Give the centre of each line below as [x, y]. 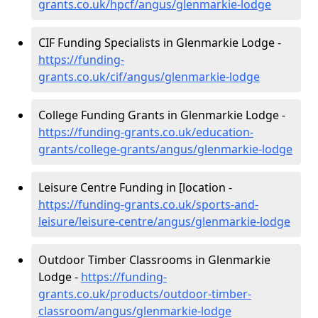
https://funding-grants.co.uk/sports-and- [148, 204]
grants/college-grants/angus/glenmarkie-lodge [165, 149]
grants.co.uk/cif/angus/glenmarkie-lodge [149, 77]
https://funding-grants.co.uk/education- [146, 132]
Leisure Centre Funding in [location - [135, 187]
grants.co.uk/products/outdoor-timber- [145, 294]
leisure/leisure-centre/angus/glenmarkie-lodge [164, 221]
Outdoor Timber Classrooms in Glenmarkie [154, 260]
